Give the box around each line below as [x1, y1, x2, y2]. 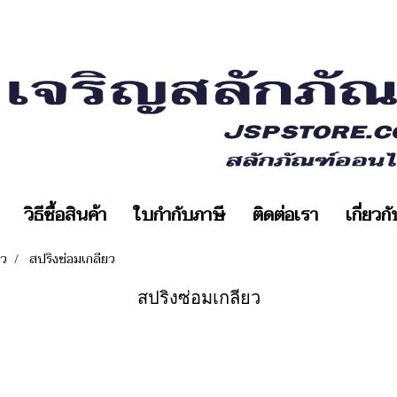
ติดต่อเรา [252, 200, 318, 231]
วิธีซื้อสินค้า [23, 200, 106, 231]
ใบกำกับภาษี [133, 200, 225, 231]
